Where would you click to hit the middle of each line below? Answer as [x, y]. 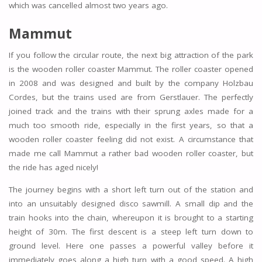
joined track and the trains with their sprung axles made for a [131, 111]
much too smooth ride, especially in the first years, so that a [131, 125]
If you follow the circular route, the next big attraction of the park [131, 55]
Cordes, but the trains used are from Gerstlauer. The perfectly [131, 97]
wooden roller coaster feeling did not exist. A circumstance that [131, 139]
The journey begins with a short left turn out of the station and [131, 189]
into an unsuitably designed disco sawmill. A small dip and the [131, 203]
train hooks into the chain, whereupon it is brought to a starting [131, 217]
